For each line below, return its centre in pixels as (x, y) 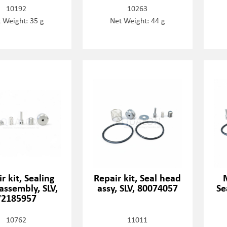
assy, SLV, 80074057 (137, 188)
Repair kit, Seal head (138, 178)
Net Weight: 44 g (137, 20)
